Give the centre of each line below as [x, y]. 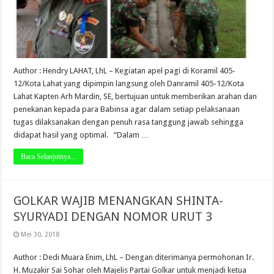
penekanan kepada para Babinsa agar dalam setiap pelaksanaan [127, 109]
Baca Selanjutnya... [49, 156]
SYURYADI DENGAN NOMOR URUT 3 [113, 216]
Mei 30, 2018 [40, 234]
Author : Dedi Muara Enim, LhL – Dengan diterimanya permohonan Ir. [134, 257]
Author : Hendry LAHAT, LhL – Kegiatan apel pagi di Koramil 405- [125, 70]
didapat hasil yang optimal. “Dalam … [82, 135]
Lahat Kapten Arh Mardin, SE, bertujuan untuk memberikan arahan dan [135, 96]
